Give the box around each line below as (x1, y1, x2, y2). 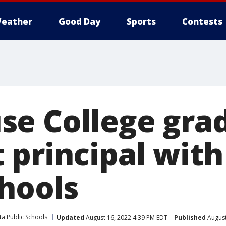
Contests (182, 16, 222, 27)
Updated (56, 213, 84, 222)
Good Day (59, 16, 100, 27)
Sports (127, 16, 156, 27)
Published (174, 213, 206, 222)
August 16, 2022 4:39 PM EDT (84, 213, 167, 222)
